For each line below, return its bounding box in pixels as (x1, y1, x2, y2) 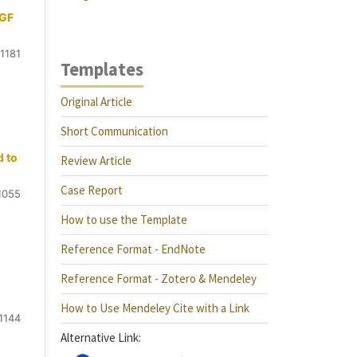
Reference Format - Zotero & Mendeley (61, 271, 257, 286)
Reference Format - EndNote (61, 241, 206, 257)
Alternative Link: (61, 330, 141, 345)
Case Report (61, 182, 123, 198)
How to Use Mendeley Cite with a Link (61, 300, 249, 316)
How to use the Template (61, 212, 187, 227)
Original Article (61, 94, 132, 109)
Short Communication (61, 124, 168, 139)
